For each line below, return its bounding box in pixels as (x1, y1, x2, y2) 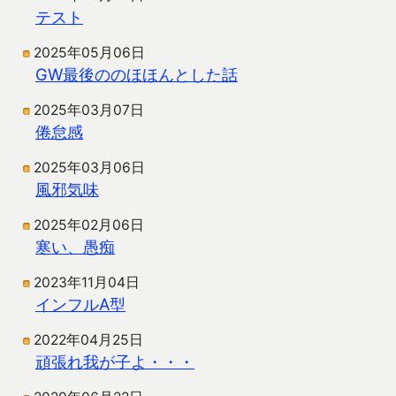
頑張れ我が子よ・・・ (35, 352, 194, 372)
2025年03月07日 (34, 102, 144, 119)
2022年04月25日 (34, 331, 143, 349)
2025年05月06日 (34, 44, 145, 62)
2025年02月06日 (34, 217, 144, 234)
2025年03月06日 (34, 159, 145, 177)
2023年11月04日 (34, 274, 140, 292)
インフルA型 (35, 294, 126, 315)
